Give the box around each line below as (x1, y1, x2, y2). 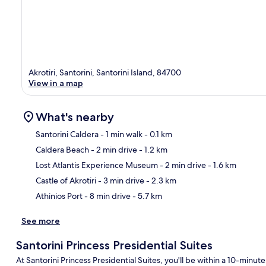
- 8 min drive (83, 191, 131, 202)
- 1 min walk (99, 129, 142, 140)
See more (21, 216, 60, 227)
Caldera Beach (36, 144, 89, 156)
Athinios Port (36, 191, 83, 202)
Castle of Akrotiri (36, 175, 96, 186)
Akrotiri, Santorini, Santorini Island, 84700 (28, 67, 181, 78)
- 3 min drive (96, 175, 144, 186)
